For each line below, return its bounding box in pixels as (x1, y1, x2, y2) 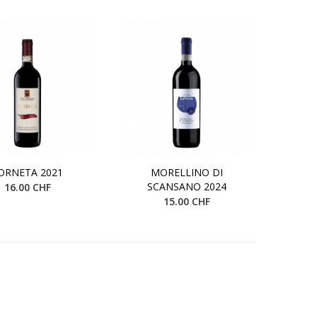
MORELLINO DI (150, 165, 223, 179)
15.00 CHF (163, 194, 210, 208)
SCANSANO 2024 (146, 179, 226, 193)
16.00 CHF (4, 180, 51, 194)
